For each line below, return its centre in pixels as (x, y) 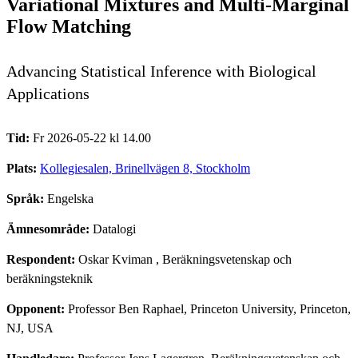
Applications (48, 93)
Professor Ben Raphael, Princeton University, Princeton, (209, 308)
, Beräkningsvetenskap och (222, 259)
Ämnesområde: (50, 229)
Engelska (70, 198)
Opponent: (37, 308)
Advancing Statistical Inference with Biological (161, 71)
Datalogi (114, 229)
